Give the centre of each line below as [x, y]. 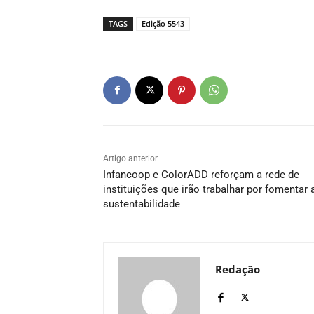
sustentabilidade [142, 204]
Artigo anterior [130, 158]
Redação [238, 269]
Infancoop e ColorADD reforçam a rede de [201, 174]
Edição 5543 [163, 23]
